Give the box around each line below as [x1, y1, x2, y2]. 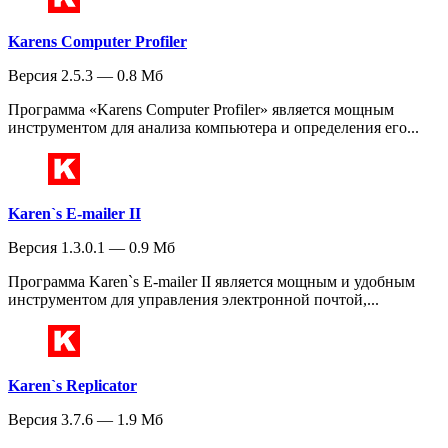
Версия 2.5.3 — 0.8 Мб [8, 67, 163, 85]
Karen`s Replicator [8, 377, 137, 395]
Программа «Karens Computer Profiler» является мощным [8, 101, 394, 119]
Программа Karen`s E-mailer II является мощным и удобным [8, 273, 415, 291]
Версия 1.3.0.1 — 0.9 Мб [8, 239, 175, 257]
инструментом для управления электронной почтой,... [8, 291, 379, 309]
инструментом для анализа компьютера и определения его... [8, 119, 419, 137]
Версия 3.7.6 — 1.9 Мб [8, 411, 163, 429]
